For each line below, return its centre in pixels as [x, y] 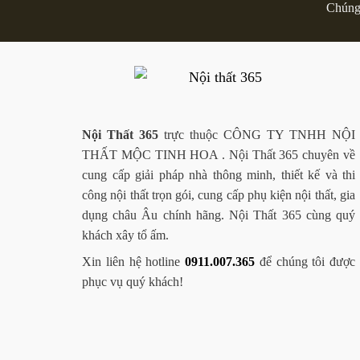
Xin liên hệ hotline [133, 262]
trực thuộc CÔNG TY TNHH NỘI [257, 135]
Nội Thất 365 [120, 135]
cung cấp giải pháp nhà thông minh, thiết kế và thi [219, 175]
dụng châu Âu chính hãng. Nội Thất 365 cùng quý [219, 215]
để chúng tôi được [305, 262]
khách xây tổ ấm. [125, 235]
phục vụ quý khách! [133, 282]
